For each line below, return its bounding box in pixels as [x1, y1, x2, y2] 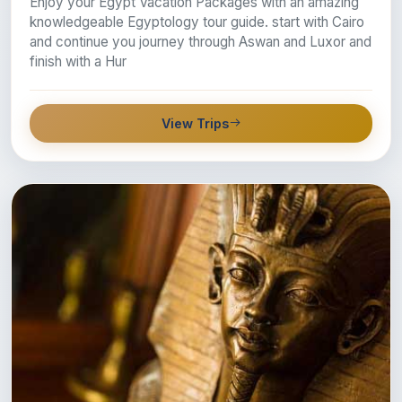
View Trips [161, 115, 229, 131]
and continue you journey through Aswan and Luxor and [30, 32, 371, 50]
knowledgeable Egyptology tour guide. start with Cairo [30, 13, 364, 31]
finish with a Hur [30, 52, 127, 70]
